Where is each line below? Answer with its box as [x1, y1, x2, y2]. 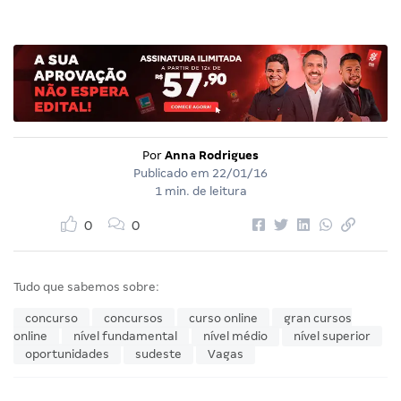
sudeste [135, 347, 182, 362]
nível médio [203, 329, 268, 344]
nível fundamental [73, 329, 177, 344]
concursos [104, 311, 163, 326]
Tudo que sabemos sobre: [13, 280, 159, 294]
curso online [189, 311, 258, 326]
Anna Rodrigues [165, 149, 259, 163]
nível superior [294, 329, 371, 344]
